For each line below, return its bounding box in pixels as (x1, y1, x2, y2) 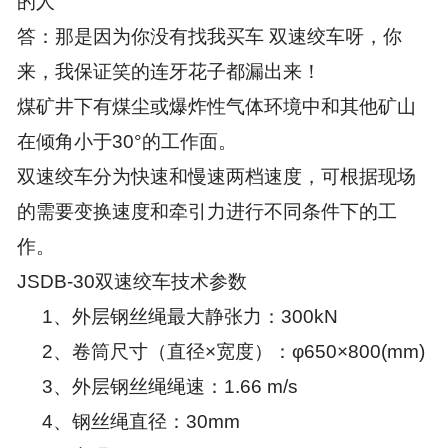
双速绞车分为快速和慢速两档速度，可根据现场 (16, 166, 416, 188)
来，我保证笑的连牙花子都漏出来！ (16, 61, 321, 83)
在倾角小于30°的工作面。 (16, 131, 237, 153)
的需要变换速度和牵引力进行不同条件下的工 (16, 201, 397, 223)
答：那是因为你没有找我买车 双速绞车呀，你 (16, 26, 402, 48)
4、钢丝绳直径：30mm (16, 411, 240, 433)
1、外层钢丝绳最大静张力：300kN (16, 306, 338, 328)
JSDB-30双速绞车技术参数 (16, 271, 247, 293)
